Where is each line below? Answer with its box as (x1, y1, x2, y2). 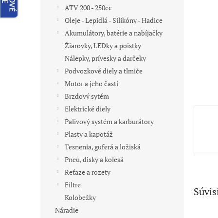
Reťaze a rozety (65, 167, 110, 177)
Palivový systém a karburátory (65, 117, 154, 126)
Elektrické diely (65, 104, 110, 113)
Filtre (65, 180, 81, 189)
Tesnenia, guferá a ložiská (65, 142, 141, 151)
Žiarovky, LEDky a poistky (65, 41, 141, 50)
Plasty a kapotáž (65, 129, 113, 139)
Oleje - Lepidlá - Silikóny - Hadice (65, 16, 163, 25)
